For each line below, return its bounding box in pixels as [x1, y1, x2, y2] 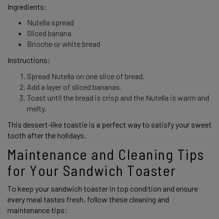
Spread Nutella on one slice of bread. [27, 71, 146, 81]
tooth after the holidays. [7, 131, 88, 140]
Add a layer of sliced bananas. [27, 82, 123, 92]
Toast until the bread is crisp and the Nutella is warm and [27, 93, 209, 103]
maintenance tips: [7, 205, 69, 215]
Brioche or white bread [27, 39, 102, 49]
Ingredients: [7, 1, 48, 11]
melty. [27, 104, 48, 113]
